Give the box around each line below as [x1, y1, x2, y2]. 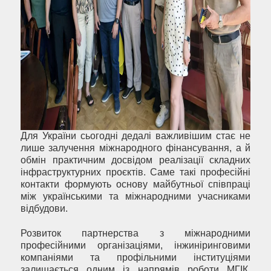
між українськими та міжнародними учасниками [21, 191, 250, 202]
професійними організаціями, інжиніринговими [21, 240, 250, 251]
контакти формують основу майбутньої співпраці [21, 179, 250, 190]
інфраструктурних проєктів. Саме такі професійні [21, 167, 250, 178]
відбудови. [21, 203, 68, 214]
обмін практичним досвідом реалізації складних [21, 155, 250, 166]
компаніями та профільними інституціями [21, 252, 250, 263]
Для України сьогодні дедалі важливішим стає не [21, 131, 250, 142]
